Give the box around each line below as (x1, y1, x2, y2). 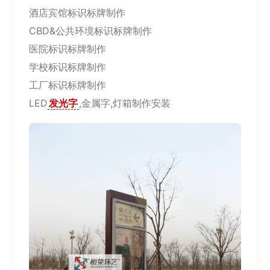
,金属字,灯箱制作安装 (79, 97, 171, 109)
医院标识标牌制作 (29, 43, 106, 55)
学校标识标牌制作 (29, 61, 106, 73)
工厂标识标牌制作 (29, 79, 106, 91)
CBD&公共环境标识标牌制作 (29, 25, 152, 37)
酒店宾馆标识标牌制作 (29, 7, 125, 19)
